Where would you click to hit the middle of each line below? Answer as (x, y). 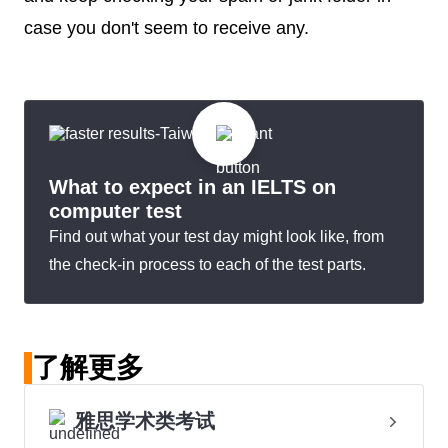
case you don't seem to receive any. (166, 28)
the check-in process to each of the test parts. (207, 264)
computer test (115, 211)
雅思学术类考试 (145, 421)
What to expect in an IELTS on (192, 187)
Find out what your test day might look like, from (216, 236)
